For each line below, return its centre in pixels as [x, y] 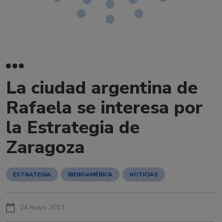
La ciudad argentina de [102, 88]
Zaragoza [45, 147]
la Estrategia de [73, 128]
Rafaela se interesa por [104, 108]
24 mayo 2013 [42, 207]
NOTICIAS [144, 174]
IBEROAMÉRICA [90, 174]
